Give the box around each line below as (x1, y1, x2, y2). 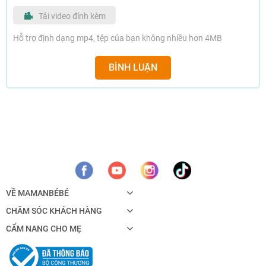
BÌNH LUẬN (109, 62, 157, 73)
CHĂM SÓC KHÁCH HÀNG (6, 206, 102, 216)
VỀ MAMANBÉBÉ (6, 188, 69, 198)
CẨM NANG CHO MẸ (6, 224, 81, 233)
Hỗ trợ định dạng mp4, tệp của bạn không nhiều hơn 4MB (13, 33, 222, 43)
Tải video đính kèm (38, 11, 106, 21)
